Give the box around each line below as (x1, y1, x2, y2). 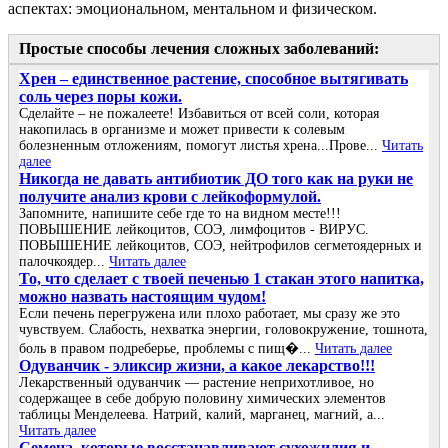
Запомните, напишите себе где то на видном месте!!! (19, 206, 341, 222)
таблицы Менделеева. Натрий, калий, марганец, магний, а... (19, 407, 385, 423)
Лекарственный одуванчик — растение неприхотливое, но (19, 375, 374, 391)
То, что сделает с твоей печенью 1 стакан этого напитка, (19, 270, 424, 288)
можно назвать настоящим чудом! (19, 288, 266, 306)
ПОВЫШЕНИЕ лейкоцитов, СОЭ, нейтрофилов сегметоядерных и (19, 238, 422, 254)
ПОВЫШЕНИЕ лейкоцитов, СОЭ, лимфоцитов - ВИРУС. (19, 222, 369, 238)
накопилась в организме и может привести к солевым (19, 122, 345, 138)
